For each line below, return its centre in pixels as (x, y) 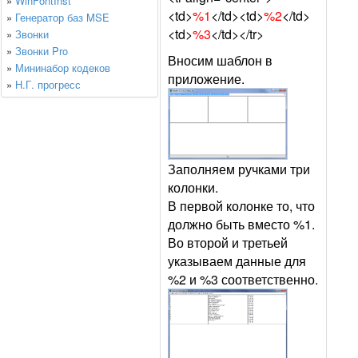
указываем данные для (237, 261)
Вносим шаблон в (220, 60)
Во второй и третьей (228, 242)
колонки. (193, 187)
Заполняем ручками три (239, 169)
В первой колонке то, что (241, 205)
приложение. (206, 79)
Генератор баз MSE (62, 17)
